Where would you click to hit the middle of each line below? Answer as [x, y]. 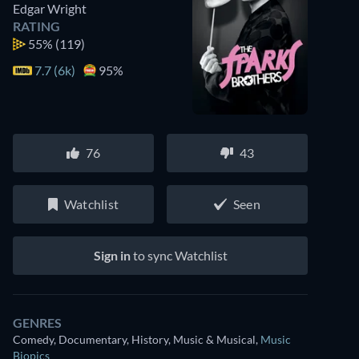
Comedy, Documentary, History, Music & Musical [134, 339]
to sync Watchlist [179, 255]
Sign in [112, 255]
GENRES [37, 323]
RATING [36, 26]
